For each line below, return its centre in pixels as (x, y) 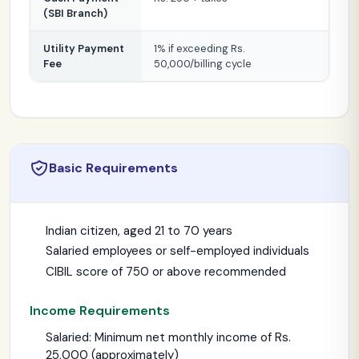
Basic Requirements (113, 167)
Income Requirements (100, 311)
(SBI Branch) (75, 14)
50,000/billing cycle (203, 64)
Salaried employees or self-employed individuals (177, 251)
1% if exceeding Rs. (200, 49)
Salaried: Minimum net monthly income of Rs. (168, 338)
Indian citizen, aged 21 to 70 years (139, 230)
